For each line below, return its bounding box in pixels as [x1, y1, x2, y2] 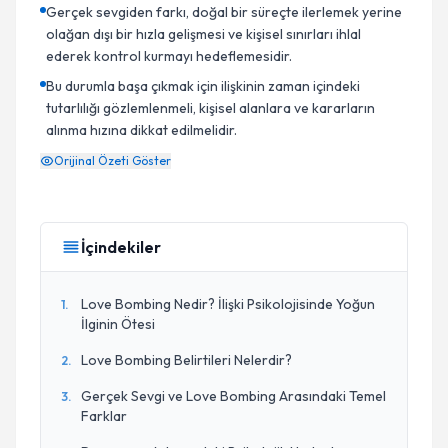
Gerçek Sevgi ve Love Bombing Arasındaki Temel [81, 387, 386, 405]
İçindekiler [81, 237, 161, 257]
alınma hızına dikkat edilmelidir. [46, 121, 237, 139]
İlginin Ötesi [81, 315, 155, 333]
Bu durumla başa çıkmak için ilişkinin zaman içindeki [46, 77, 360, 95]
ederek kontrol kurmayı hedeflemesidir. [46, 47, 292, 65]
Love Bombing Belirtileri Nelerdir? [81, 351, 292, 369]
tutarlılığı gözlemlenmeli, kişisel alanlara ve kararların [46, 99, 375, 117]
